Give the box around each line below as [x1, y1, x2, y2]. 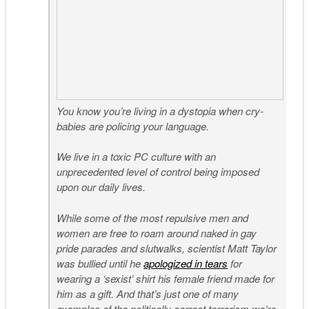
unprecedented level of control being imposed [57, 164, 260, 179]
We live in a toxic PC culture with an [57, 149, 217, 164]
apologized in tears [143, 255, 228, 270]
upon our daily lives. [57, 179, 146, 195]
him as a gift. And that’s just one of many [57, 286, 239, 301]
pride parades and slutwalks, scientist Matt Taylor [57, 240, 277, 255]
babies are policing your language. [57, 118, 210, 133]
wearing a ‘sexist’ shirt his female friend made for [57, 270, 275, 286]
